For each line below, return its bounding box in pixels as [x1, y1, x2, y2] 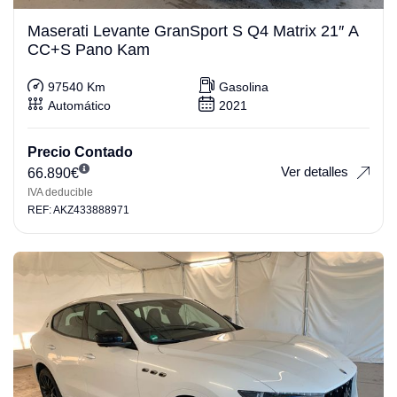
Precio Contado [27, 144, 133, 160]
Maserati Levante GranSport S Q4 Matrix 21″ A [27, 22, 359, 41]
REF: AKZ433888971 [27, 204, 129, 217]
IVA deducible [27, 186, 93, 199]
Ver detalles [281, 163, 348, 179]
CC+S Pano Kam [27, 41, 150, 59]
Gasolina [219, 79, 269, 94]
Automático [48, 97, 111, 113]
